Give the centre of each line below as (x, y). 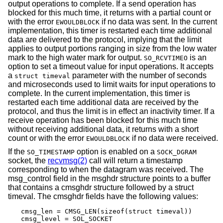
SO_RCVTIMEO (166, 58)
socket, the (28, 161)
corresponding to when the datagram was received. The (106, 170)
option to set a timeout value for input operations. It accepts (111, 66)
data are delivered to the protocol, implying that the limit (105, 39)
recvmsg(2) (67, 161)
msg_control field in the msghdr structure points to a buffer (109, 179)
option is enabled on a (116, 152)
